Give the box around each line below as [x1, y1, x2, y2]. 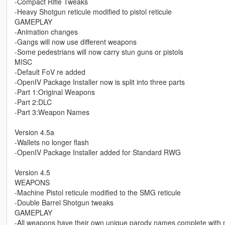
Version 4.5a [14, 127, 54, 138]
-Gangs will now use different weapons [14, 37, 137, 47]
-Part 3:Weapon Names [14, 107, 89, 118]
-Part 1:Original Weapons [14, 87, 95, 97]
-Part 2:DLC [14, 97, 52, 107]
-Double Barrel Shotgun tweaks [14, 197, 114, 208]
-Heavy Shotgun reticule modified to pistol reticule [14, 7, 172, 17]
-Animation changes [14, 27, 78, 37]
